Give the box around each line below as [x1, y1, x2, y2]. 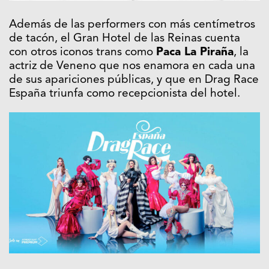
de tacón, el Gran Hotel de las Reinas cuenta [9, 32, 240, 44]
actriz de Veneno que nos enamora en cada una [9, 60, 255, 72]
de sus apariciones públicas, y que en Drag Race [9, 74, 259, 86]
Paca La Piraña [156, 46, 234, 58]
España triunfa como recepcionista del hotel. [9, 88, 240, 100]
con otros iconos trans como [9, 46, 156, 58]
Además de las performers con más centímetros [9, 19, 255, 31]
